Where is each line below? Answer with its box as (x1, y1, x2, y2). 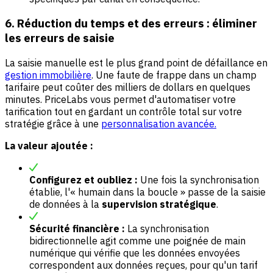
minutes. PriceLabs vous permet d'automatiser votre (5, 93, 236, 106)
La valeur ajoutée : (5, 140, 93, 152)
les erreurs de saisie (5, 30, 115, 46)
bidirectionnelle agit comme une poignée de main (29, 235, 246, 247)
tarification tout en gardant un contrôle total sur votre (5, 105, 242, 118)
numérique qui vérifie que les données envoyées (29, 247, 240, 260)
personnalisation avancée (101, 118, 214, 130)
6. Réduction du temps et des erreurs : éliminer (5, 16, 257, 31)
